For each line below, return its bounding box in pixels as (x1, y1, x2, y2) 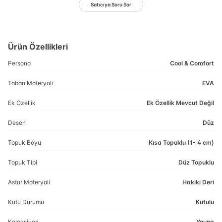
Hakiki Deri (182, 178, 214, 186)
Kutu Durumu (8, 198, 44, 206)
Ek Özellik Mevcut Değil (147, 99, 214, 107)
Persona (8, 59, 31, 67)
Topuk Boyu (8, 139, 41, 146)
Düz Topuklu (178, 159, 214, 166)
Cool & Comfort (170, 59, 214, 67)
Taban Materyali (8, 79, 53, 87)
